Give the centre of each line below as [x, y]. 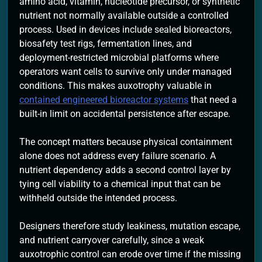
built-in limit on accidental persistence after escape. [125, 114]
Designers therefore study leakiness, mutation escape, [130, 226]
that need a [213, 100]
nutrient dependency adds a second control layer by [125, 170]
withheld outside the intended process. [98, 198]
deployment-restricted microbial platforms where [119, 58]
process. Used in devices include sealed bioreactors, [125, 30]
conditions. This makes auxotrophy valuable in [116, 86]
